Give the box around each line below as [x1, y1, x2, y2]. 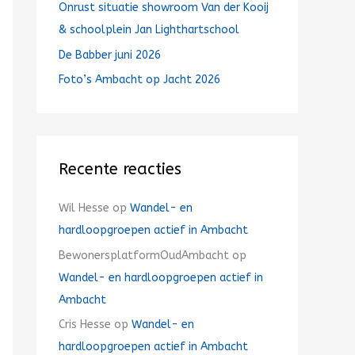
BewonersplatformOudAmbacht [59, 248, 229, 262]
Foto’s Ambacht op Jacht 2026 [59, 73, 220, 86]
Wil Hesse [59, 201, 109, 215]
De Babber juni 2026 [59, 48, 161, 62]
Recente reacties [59, 160, 181, 178]
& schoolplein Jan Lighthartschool [59, 23, 239, 36]
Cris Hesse [59, 318, 111, 331]
